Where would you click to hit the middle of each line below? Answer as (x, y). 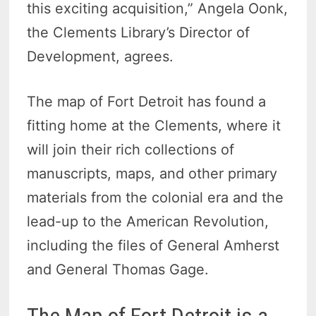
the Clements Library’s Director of (139, 32)
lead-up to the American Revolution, (148, 221)
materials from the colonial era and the (156, 197)
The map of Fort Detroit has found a (147, 101)
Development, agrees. (101, 56)
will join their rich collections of (131, 149)
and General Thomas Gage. (118, 269)
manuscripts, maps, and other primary (152, 173)
